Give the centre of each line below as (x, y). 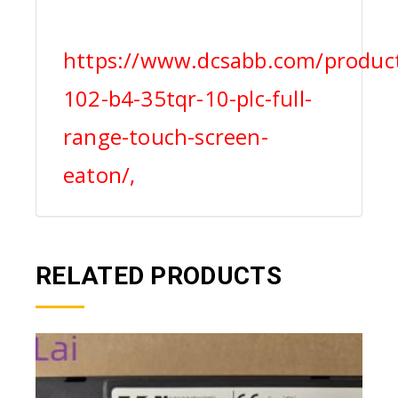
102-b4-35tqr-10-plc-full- (187, 99)
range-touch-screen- (166, 137)
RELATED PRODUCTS (159, 276)
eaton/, (99, 175)
